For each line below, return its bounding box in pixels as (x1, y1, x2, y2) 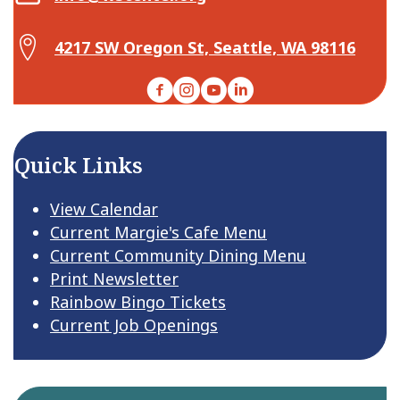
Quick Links (14, 149, 143, 179)
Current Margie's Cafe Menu (50, 221, 267, 243)
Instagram (172, 76, 254, 98)
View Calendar (50, 197, 158, 220)
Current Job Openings (50, 313, 218, 336)
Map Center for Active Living (13, 33, 235, 55)
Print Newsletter (50, 267, 179, 289)
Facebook (146, 76, 220, 98)
